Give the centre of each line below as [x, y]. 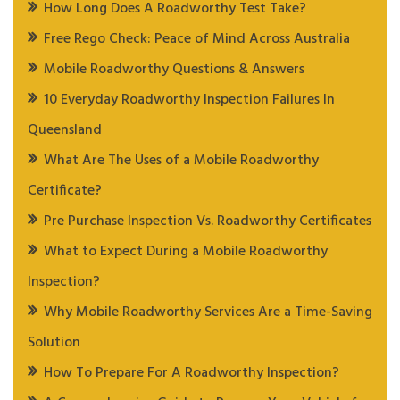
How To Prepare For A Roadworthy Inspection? [192, 374]
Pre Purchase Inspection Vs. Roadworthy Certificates [208, 222]
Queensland [65, 131]
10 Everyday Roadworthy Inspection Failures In [189, 100]
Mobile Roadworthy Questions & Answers [174, 70]
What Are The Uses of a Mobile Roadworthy [181, 161]
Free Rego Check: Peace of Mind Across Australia [197, 40]
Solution [54, 343]
